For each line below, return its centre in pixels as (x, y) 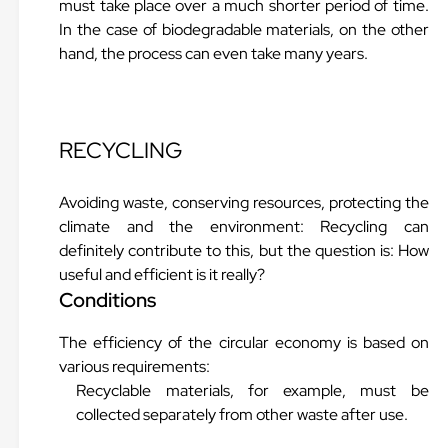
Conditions (108, 300)
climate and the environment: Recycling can (244, 226)
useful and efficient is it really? (162, 274)
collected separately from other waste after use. (242, 414)
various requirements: (135, 366)
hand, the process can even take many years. (214, 53)
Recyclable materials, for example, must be (252, 390)
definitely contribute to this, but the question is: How (244, 250)
